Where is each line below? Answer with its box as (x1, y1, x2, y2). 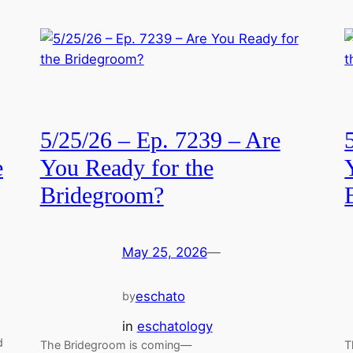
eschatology (136, 318, 213, 334)
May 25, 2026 (121, 244, 207, 261)
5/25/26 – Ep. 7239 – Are (39, 128, 281, 153)
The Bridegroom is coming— (39, 337, 191, 351)
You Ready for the (39, 155, 214, 180)
